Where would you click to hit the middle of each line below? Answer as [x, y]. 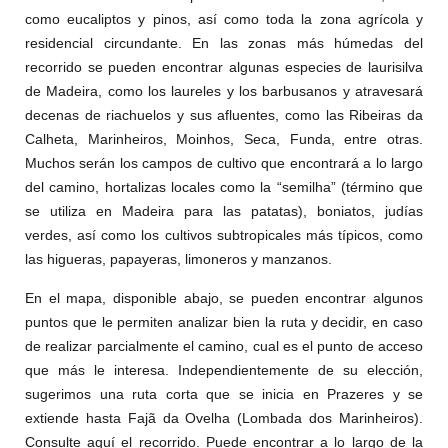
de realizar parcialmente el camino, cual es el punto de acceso [224, 346]
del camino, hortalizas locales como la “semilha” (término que [224, 187]
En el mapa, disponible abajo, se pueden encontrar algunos [224, 298]
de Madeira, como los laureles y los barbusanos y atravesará [224, 91]
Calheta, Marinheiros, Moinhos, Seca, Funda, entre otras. [224, 139]
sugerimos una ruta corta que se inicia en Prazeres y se [224, 394]
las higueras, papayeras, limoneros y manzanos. [178, 259]
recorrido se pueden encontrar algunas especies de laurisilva [224, 67]
